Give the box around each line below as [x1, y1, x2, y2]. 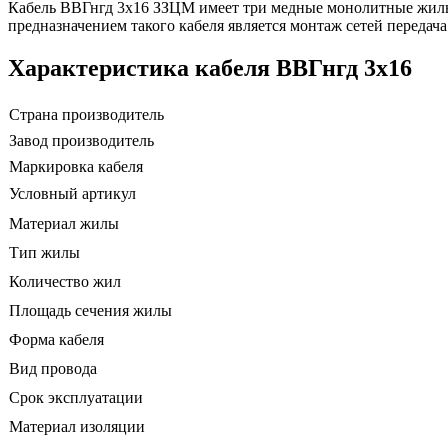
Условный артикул [9, 184, 136, 202]
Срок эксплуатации [9, 388, 143, 406]
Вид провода [9, 359, 97, 377]
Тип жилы [9, 243, 80, 261]
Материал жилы [9, 214, 119, 232]
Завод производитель [9, 131, 154, 149]
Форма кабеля [9, 330, 104, 348]
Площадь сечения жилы [9, 301, 172, 319]
